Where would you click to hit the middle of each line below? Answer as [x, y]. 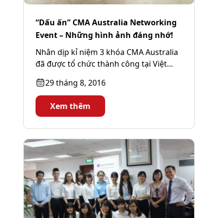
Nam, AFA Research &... [78, 76]
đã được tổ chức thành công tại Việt [101, 64]
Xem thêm [70, 106]
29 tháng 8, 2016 [75, 83]
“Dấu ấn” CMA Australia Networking [106, 23]
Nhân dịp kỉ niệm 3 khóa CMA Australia [107, 52]
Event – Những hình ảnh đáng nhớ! [104, 35]
